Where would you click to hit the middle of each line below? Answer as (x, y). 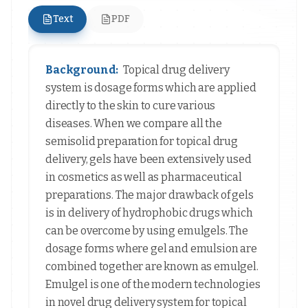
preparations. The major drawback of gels (150, 195)
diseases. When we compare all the (134, 123)
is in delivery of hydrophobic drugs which (149, 213)
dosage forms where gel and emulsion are (151, 249)
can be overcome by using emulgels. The (147, 231)
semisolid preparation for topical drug (142, 141)
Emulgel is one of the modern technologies (153, 284)
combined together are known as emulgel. (152, 266)
